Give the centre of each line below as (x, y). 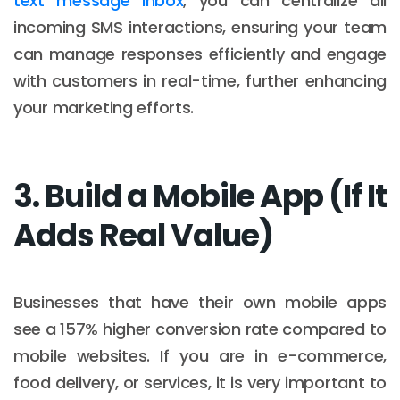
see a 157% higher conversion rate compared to (200, 329)
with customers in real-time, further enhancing (200, 80)
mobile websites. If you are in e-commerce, (200, 355)
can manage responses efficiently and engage (200, 54)
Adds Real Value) (143, 235)
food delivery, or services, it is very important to (200, 382)
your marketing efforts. (104, 107)
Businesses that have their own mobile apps (200, 302)
